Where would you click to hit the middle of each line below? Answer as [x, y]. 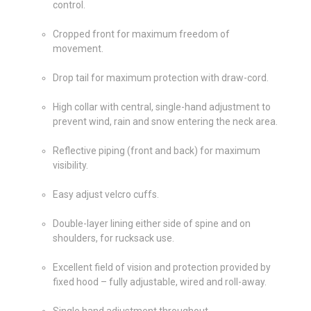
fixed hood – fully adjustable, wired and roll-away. [159, 281]
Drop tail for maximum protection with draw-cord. [160, 77]
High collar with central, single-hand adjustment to [161, 107]
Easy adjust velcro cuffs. [106, 194]
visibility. [70, 165]
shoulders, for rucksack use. [113, 238]
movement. [78, 48]
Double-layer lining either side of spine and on [151, 223]
